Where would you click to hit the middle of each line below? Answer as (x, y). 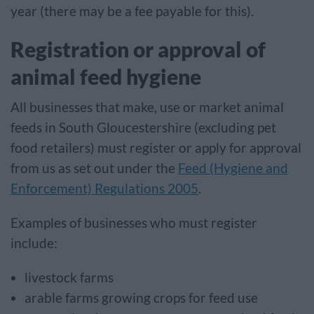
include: (35, 243)
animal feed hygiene (106, 76)
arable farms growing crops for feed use (143, 298)
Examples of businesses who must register (134, 223)
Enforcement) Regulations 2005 (104, 189)
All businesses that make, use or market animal (147, 107)
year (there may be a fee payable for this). (132, 11)
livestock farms (70, 278)
